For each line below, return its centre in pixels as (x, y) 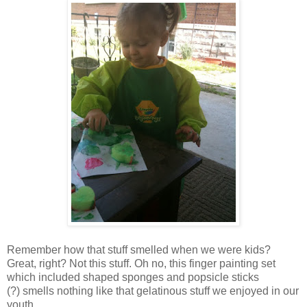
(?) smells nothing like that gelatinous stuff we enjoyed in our (153, 291)
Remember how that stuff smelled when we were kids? (139, 249)
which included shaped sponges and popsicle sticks (133, 277)
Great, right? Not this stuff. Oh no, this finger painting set (141, 263)
